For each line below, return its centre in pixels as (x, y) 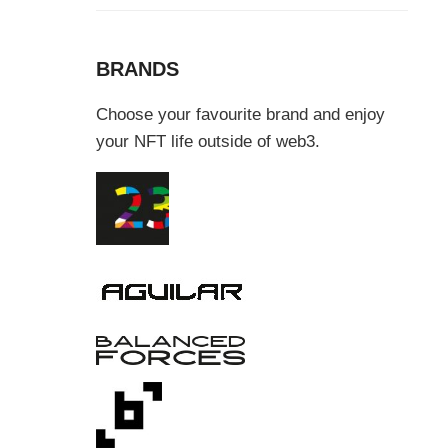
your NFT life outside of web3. (208, 141)
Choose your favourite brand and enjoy (240, 114)
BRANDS (137, 68)
